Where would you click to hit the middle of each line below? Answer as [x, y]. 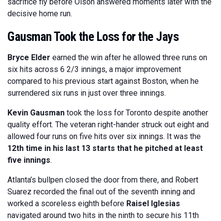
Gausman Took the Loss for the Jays [93, 37]
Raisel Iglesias [153, 203]
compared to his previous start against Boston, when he [103, 81]
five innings [29, 160]
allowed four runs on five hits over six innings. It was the [104, 136]
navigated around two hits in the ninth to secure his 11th [103, 215]
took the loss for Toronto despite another [136, 113]
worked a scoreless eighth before [67, 203]
